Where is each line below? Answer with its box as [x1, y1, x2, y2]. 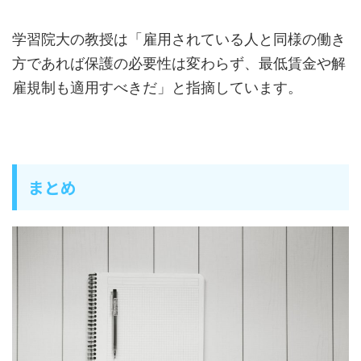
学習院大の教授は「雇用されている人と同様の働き [12, 30, 346, 48]
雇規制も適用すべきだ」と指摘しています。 [12, 78, 302, 96]
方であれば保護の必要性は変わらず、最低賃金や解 [12, 54, 346, 72]
